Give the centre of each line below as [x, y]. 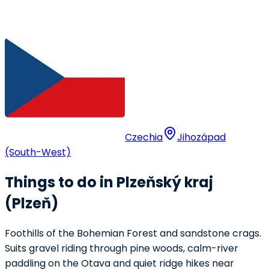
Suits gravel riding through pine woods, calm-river [122, 248]
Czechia [144, 137]
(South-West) [38, 152]
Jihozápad [201, 137]
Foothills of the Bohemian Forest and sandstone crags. [133, 233]
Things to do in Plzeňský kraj [109, 182]
